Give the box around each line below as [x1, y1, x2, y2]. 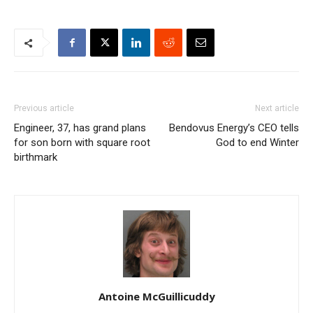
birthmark [14, 151, 57, 164]
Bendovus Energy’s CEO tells [169, 122, 299, 135]
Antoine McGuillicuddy [98, 289, 215, 304]
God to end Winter [216, 136, 299, 150]
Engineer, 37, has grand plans [14, 122, 146, 135]
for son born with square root [14, 136, 150, 150]
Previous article [14, 103, 74, 114]
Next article [255, 103, 299, 114]
